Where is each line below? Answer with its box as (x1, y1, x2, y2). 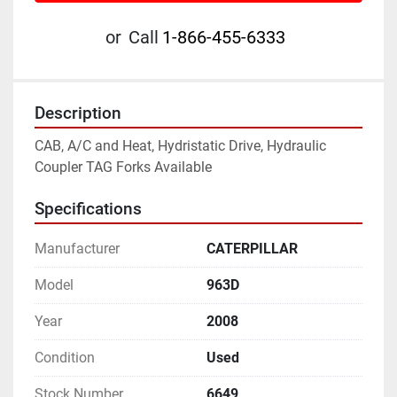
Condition (35, 349, 95, 367)
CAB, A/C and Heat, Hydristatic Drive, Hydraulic (35, 137, 326, 155)
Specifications (35, 199, 142, 220)
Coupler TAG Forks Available (35, 159, 212, 176)
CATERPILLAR (206, 240, 298, 258)
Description (35, 104, 121, 124)
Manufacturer (35, 240, 120, 258)
